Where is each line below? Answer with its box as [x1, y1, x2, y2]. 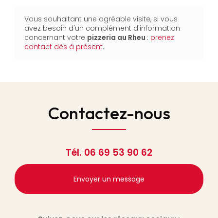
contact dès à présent [24, 41, 103, 52]
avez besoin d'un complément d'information [24, 23, 180, 33]
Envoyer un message [73, 174, 145, 184]
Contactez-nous [48, 102, 170, 124]
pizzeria [87, 32, 116, 42]
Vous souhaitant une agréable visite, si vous [24, 14, 178, 24]
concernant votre [24, 32, 87, 42]
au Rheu [116, 32, 147, 42]
